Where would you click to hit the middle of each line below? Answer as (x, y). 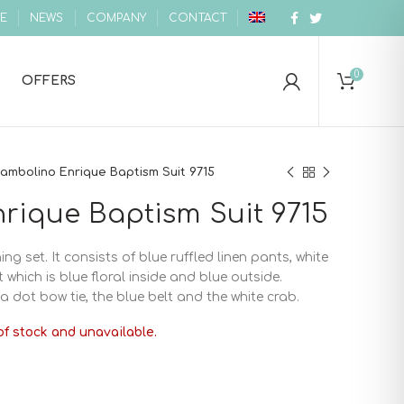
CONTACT (198, 18)
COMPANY (116, 18)
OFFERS (49, 81)
